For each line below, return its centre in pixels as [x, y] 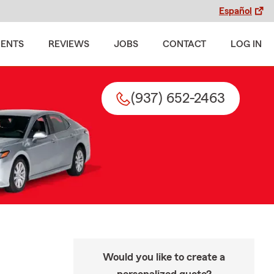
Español [235, 11]
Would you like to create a [164, 257]
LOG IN [246, 44]
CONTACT [184, 44]
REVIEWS [69, 44]
